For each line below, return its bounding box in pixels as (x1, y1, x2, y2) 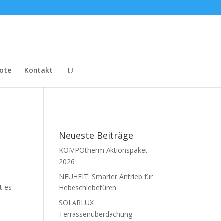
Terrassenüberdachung (59, 209, 133, 219)
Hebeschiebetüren (59, 183, 117, 192)
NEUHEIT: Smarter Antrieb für (59, 172, 153, 181)
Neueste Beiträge (59, 129, 134, 141)
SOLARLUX (59, 198, 94, 207)
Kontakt (24, 65, 53, 74)
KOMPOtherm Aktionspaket (59, 146, 148, 155)
